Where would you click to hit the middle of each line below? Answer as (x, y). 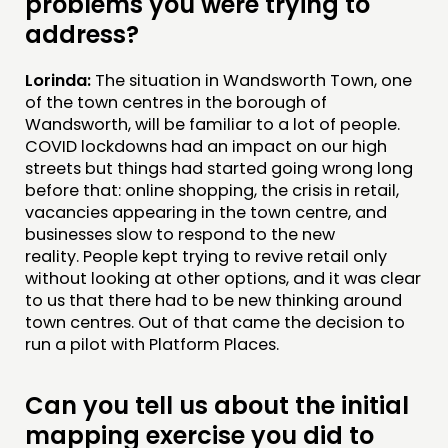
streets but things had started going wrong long (219, 169)
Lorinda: (60, 81)
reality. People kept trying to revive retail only (206, 257)
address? (82, 35)
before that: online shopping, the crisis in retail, (212, 191)
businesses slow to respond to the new (180, 235)
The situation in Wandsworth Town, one (253, 81)
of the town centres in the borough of (176, 103)
